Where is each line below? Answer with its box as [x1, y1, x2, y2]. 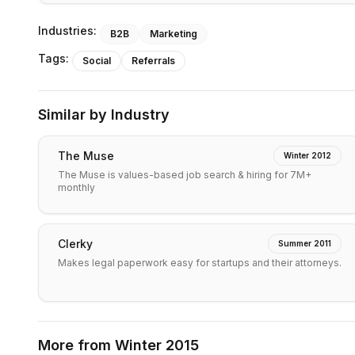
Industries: [38, 24, 97, 37]
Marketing [150, 28, 197, 40]
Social [82, 55, 111, 67]
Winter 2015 [115, 337, 199, 353]
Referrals [132, 55, 175, 67]
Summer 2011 [278, 239, 331, 248]
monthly [58, 181, 95, 193]
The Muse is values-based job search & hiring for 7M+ [58, 169, 311, 181]
